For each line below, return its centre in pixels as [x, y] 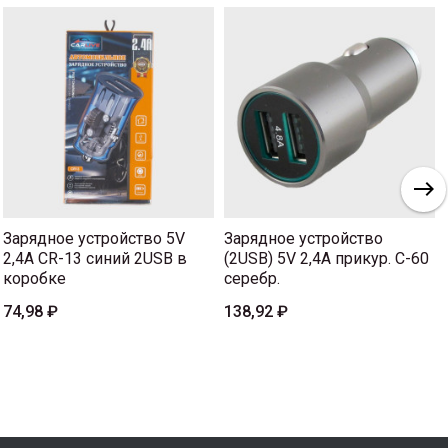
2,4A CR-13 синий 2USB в [95, 258]
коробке [34, 278]
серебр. [252, 278]
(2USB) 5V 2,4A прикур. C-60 [326, 258]
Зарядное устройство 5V [94, 238]
